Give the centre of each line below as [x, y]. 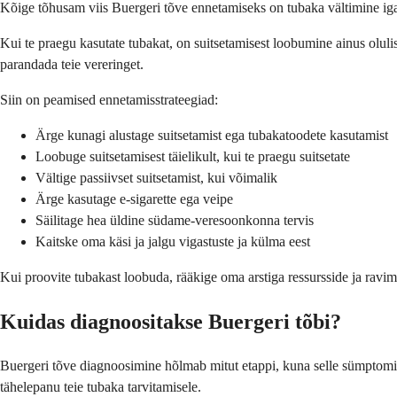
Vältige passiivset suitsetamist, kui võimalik [156, 177]
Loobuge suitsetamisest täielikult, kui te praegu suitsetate [193, 156]
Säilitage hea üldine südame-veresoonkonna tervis [175, 220]
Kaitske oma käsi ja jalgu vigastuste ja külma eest [173, 241]
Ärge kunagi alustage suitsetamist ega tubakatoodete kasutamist [212, 135]
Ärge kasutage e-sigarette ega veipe [134, 198]
